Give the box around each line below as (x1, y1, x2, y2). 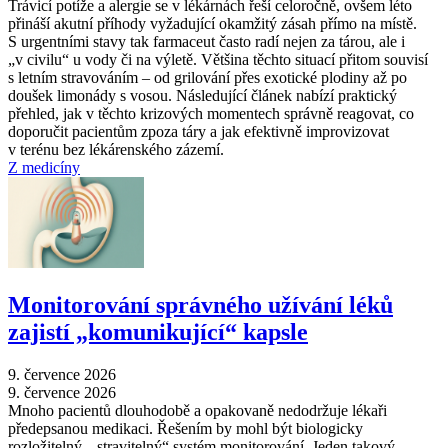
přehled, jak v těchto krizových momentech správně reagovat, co (8, 104, 414, 122)
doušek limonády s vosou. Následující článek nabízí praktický (8, 86, 397, 104)
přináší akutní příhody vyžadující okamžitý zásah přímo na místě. (8, 14, 417, 32)
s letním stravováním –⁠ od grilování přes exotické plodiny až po (8, 68, 407, 86)
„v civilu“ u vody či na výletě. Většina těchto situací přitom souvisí (8, 50, 428, 68)
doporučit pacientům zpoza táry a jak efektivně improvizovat (8, 122, 389, 140)
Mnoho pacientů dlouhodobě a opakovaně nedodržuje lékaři (8, 401, 387, 419)
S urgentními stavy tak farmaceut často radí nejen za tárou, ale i (8, 32, 405, 50)
